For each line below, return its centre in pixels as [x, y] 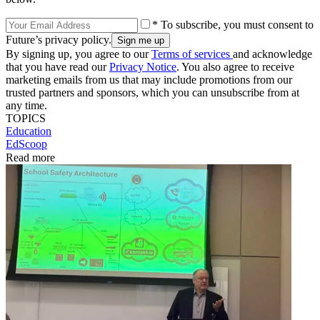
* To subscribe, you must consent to [233, 24]
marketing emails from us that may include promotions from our [149, 79]
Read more [30, 157]
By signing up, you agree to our [79, 54]
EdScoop [26, 144]
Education [29, 131]
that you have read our [57, 66]
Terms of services [192, 54]
